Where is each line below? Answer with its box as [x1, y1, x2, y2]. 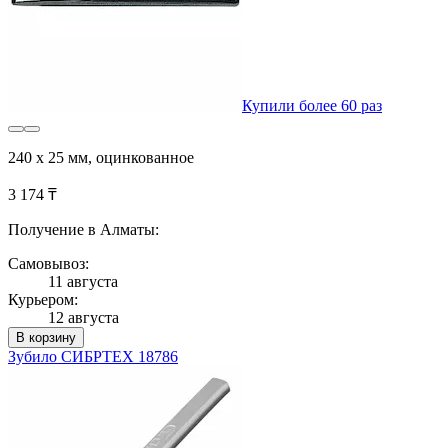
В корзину [16, 329, 76, 345]
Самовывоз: [8, 254, 89, 272]
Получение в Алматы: [8, 220, 159, 238]
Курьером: [8, 290, 78, 308]
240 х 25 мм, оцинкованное [8, 148, 194, 166]
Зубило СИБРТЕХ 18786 [8, 347, 178, 365]
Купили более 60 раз [242, 96, 382, 114]
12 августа [48, 308, 119, 326]
